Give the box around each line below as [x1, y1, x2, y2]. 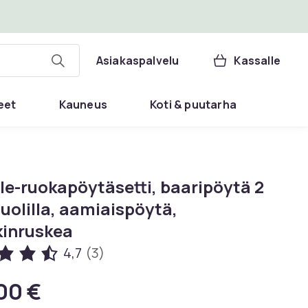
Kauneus [58, 97, 107, 112]
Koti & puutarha [150, 97, 236, 112]
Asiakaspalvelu [96, 53, 179, 68]
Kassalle [234, 53, 280, 68]
